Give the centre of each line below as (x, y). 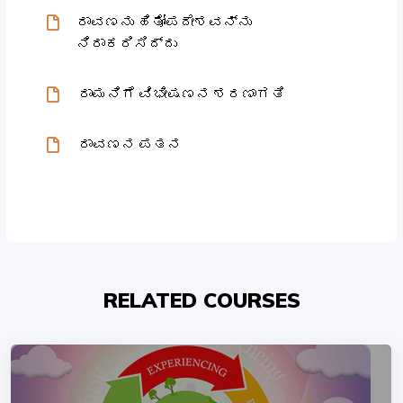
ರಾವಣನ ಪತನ (130, 145)
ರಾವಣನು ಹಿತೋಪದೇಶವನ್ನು (165, 23)
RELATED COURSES (201, 300)
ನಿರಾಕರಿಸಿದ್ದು (127, 45)
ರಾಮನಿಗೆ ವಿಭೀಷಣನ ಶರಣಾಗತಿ (182, 95)
